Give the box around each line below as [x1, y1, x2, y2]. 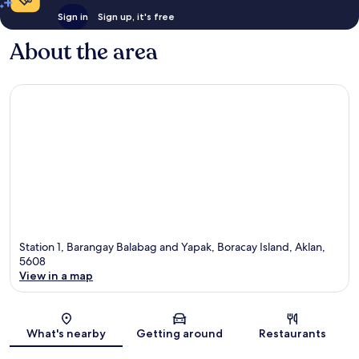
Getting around [135, 325, 223, 341]
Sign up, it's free [97, 10, 175, 23]
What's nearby [26, 325, 107, 341]
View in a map [19, 268, 93, 283]
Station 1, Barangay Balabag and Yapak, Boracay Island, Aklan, [19, 239, 325, 254]
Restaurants [259, 325, 327, 341]
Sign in [57, 10, 88, 23]
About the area [10, 37, 158, 68]
